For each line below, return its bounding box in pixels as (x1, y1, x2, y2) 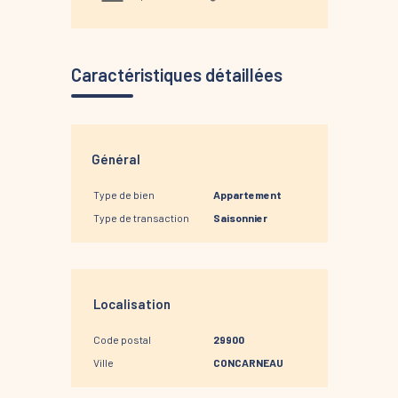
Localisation (92, 296, 171, 313)
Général (91, 151, 140, 168)
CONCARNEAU (212, 356, 283, 370)
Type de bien (92, 188, 155, 202)
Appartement (212, 188, 282, 202)
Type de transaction (92, 211, 189, 225)
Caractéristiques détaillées (70, 64, 283, 86)
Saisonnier (212, 211, 267, 225)
